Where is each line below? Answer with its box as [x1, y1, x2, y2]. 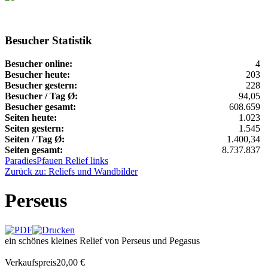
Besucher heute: [5, 69, 70, 80]
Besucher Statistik [5, 34, 92, 47]
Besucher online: [5, 58, 72, 69]
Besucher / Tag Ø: [5, 90, 78, 101]
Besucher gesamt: [5, 101, 76, 112]
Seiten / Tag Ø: [5, 133, 65, 144]
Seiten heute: [5, 112, 57, 123]
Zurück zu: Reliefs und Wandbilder [5, 166, 138, 176]
